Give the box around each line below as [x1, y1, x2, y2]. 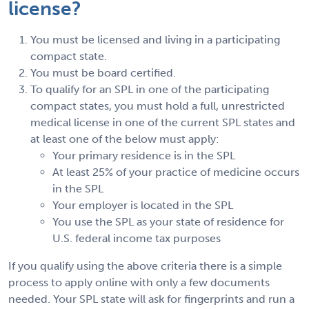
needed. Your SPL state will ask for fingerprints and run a [8, 292, 295, 306]
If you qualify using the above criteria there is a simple [8, 259, 282, 273]
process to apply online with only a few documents [8, 276, 270, 290]
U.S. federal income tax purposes [52, 232, 221, 246]
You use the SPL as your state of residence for [52, 215, 284, 229]
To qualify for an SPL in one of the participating [30, 83, 269, 97]
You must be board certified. [30, 66, 176, 80]
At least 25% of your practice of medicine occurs [52, 166, 299, 179]
